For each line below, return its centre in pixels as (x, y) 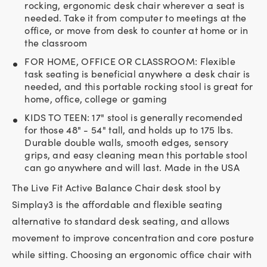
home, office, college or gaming (96, 98)
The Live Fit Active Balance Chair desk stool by (116, 187)
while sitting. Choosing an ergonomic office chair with (132, 254)
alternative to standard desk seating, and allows (121, 221)
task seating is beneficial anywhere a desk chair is (137, 73)
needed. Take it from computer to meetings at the (136, 17)
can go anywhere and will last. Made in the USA (132, 167)
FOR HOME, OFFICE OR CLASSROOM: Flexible (130, 61)
